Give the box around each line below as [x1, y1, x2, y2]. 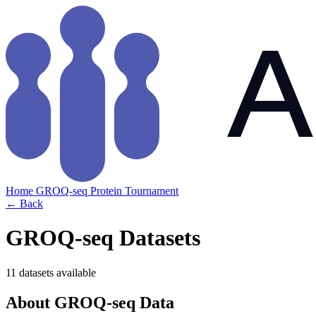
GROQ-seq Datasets [6, 225, 200, 251]
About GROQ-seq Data [6, 293, 174, 312]
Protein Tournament [90, 185, 178, 197]
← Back [6, 197, 43, 209]
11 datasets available [6, 266, 96, 279]
